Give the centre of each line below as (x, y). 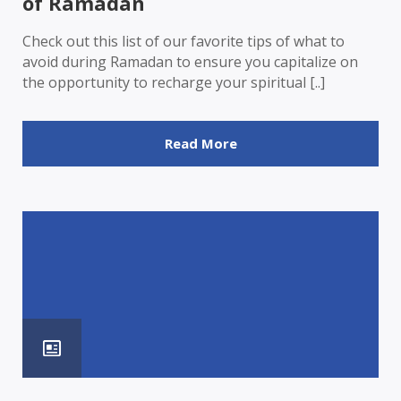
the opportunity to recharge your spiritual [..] (174, 82)
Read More (200, 143)
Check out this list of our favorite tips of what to (183, 41)
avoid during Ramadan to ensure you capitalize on (190, 61)
